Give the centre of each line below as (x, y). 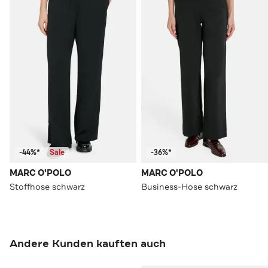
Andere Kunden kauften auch (88, 244)
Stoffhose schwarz (47, 187)
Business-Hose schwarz (189, 187)
